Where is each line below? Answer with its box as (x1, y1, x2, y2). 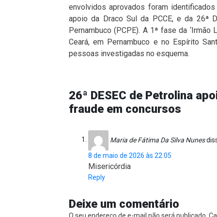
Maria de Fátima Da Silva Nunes (110, 136, 205, 144)
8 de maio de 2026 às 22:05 (88, 151, 171, 159)
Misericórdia (88, 161, 131, 171)
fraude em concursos (69, 102, 181, 116)
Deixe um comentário (69, 197, 179, 211)
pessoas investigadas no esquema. (69, 48, 189, 58)
